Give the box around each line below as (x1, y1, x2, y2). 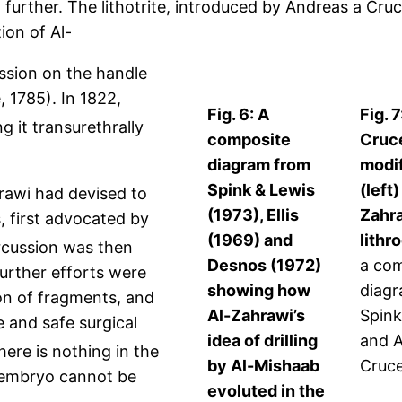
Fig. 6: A (207, 105, 269, 125)
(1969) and (207, 231, 293, 250)
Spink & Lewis (207, 180, 315, 200)
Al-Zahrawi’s (207, 306, 305, 326)
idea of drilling (207, 331, 318, 351)
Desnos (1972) (207, 256, 321, 275)
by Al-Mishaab (207, 356, 319, 376)
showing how (207, 281, 310, 301)
